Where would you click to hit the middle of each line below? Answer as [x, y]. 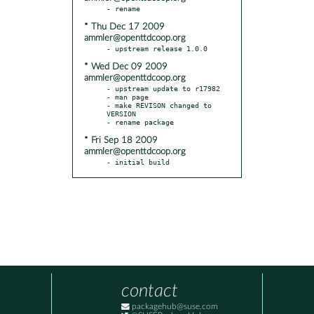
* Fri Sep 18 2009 [121, 140]
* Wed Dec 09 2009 [126, 67]
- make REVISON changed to [159, 105]
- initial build [138, 162]
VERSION [121, 113]
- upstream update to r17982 [163, 88]
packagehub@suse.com [174, 307]
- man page [128, 96]
